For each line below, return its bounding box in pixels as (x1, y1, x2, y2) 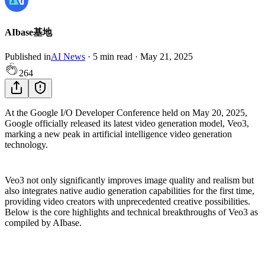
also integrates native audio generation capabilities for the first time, (5, 186, 254, 196)
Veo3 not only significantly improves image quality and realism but (5, 175, 254, 186)
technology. (5, 140, 48, 150)
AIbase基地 (5, 27, 52, 38)
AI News (51, 51, 85, 62)
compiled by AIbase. (5, 218, 82, 228)
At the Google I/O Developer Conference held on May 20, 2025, (5, 108, 247, 118)
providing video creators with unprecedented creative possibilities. (5, 196, 250, 207)
